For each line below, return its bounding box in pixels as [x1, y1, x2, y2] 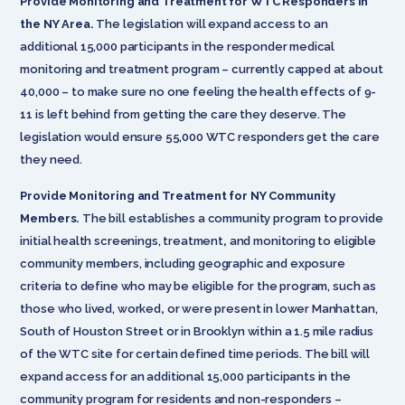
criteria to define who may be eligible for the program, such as [20, 278, 376, 293]
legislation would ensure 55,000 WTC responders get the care [20, 129, 380, 144]
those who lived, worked [20, 301, 161, 316]
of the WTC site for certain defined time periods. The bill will [20, 346, 370, 361]
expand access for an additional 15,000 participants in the [20, 369, 351, 383]
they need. [20, 152, 82, 166]
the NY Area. [20, 16, 94, 31]
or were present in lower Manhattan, [164, 301, 378, 316]
